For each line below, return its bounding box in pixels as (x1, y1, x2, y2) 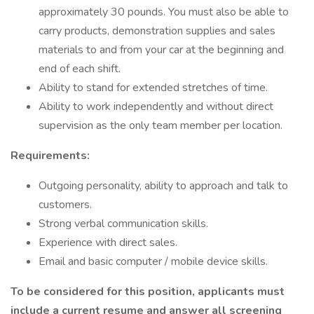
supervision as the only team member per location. (39, 118, 282, 133)
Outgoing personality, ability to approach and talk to (39, 178, 288, 193)
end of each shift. (39, 61, 121, 76)
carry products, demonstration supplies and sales (39, 23, 275, 39)
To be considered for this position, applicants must (11, 284, 285, 299)
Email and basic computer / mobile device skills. (39, 254, 268, 269)
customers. (39, 197, 92, 212)
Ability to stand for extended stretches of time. (39, 80, 268, 95)
